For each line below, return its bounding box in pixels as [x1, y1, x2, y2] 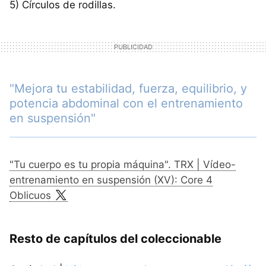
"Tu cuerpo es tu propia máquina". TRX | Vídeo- [9, 159, 236, 170]
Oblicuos [9, 189, 51, 201]
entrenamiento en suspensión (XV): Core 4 [9, 174, 213, 186]
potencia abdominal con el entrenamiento [9, 96, 243, 110]
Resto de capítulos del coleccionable [9, 232, 221, 246]
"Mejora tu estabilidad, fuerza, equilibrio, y [9, 81, 247, 96]
